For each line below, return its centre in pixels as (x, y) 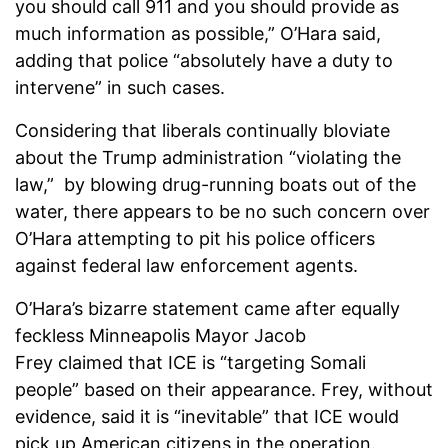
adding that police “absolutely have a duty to (204, 61)
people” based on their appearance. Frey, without (224, 390)
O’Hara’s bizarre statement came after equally (207, 309)
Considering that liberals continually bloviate (202, 131)
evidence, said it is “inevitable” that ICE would (207, 417)
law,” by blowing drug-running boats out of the (215, 185)
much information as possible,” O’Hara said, (198, 34)
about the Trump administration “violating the (208, 158)
